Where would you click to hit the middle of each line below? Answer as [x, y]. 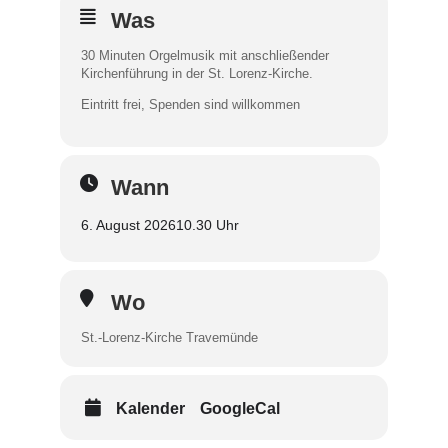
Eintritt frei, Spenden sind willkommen [190, 104]
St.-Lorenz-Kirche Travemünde [169, 337]
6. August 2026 [128, 225]
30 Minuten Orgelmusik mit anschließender [205, 55]
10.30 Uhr [207, 225]
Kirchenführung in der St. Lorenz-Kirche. [197, 73]
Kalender [150, 408]
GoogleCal [240, 408]
